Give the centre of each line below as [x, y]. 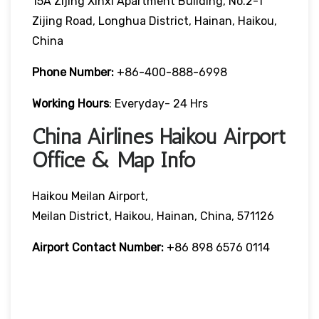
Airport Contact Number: [98, 247]
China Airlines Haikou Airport [159, 136]
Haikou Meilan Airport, [90, 196]
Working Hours [70, 103]
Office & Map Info [114, 160]
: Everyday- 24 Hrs [158, 103]
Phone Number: [73, 72]
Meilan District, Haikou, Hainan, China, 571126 [153, 216]
